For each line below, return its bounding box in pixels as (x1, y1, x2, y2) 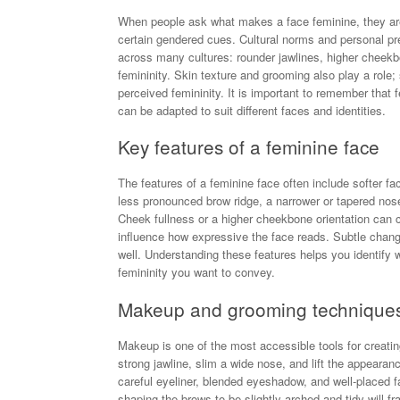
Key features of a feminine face (118, 133, 379, 161)
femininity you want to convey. (118, 263, 275, 281)
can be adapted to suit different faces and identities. (118, 101, 386, 119)
